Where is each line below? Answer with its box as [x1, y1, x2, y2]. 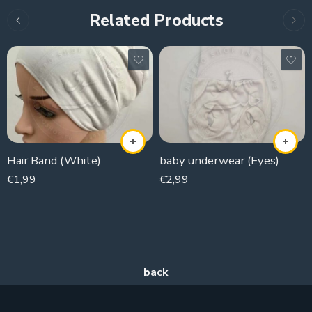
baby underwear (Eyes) [159, 153, 279, 169]
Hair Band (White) [7, 153, 101, 169]
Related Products [88, 9, 224, 31]
